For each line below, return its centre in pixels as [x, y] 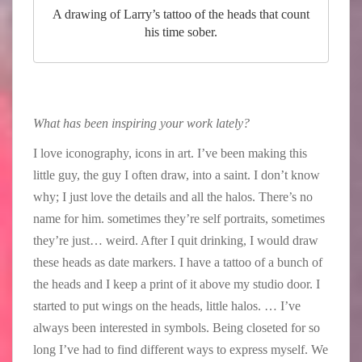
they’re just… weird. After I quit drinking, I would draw [176, 241]
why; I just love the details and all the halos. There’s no [173, 197]
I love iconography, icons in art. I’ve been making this [170, 154]
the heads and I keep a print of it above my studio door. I [177, 284]
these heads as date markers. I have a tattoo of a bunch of [178, 263]
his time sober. [181, 32]
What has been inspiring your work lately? [141, 124]
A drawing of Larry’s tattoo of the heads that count [181, 15]
